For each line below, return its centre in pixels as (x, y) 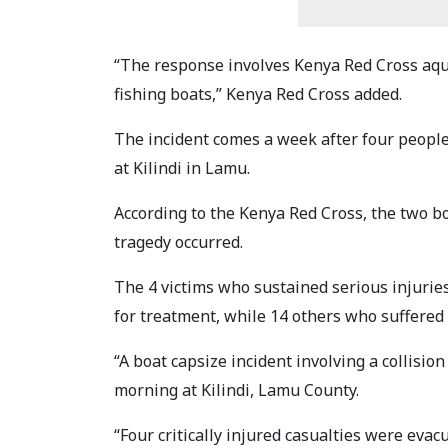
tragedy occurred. (178, 241)
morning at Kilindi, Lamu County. (236, 389)
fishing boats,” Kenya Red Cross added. (258, 93)
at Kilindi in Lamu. (182, 167)
